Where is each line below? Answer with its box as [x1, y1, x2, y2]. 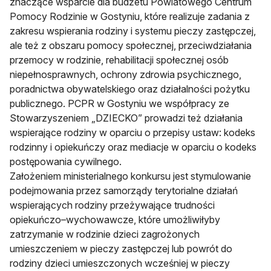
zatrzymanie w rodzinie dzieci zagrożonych [10, 228, 200, 241]
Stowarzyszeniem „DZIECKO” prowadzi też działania [10, 112, 243, 125]
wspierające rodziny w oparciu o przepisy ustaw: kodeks [10, 126, 255, 139]
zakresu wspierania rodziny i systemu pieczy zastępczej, [10, 25, 256, 38]
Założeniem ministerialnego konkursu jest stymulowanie [10, 170, 251, 183]
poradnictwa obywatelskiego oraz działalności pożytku [10, 83, 250, 96]
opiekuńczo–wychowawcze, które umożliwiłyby [10, 214, 220, 226]
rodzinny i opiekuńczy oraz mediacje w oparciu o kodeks [10, 141, 256, 154]
